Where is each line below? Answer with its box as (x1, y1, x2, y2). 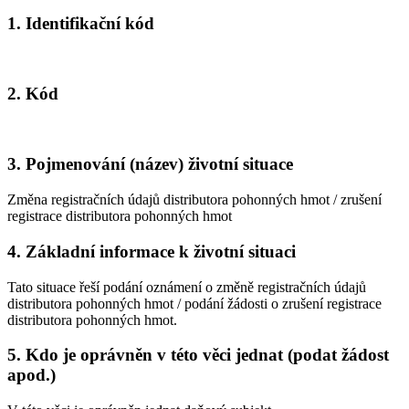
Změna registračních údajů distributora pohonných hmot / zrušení (7, 192, 382, 208)
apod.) (7, 365, 56, 385)
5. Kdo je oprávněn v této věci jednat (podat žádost (7, 345, 389, 365)
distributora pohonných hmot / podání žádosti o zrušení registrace (7, 295, 382, 311)
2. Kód (7, 84, 58, 104)
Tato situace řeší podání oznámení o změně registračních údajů (7, 278, 366, 295)
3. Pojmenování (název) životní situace (7, 154, 293, 174)
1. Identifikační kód (7, 13, 154, 33)
